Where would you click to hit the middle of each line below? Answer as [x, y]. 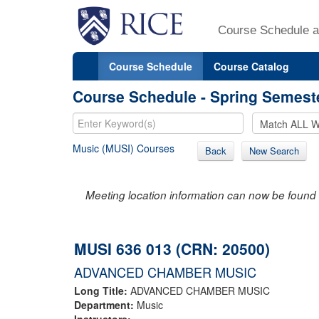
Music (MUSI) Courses [124, 148]
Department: [105, 304]
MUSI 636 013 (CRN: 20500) [172, 248]
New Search [274, 150]
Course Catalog [251, 66]
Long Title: [102, 290]
